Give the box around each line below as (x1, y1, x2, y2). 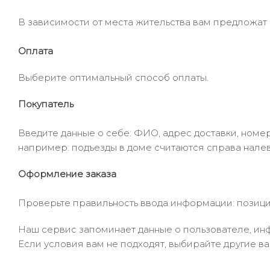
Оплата (18, 45, 53, 57)
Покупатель (18, 98, 74, 110)
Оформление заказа (18, 168, 116, 180)
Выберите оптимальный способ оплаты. (18, 72, 211, 83)
